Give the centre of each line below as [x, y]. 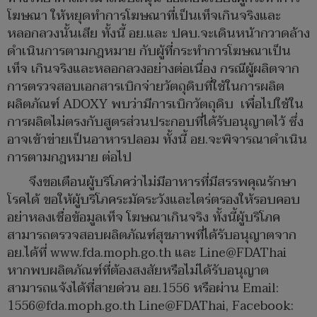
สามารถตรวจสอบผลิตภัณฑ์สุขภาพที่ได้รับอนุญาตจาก [152, 235]
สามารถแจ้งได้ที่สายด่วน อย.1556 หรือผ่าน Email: [143, 288]
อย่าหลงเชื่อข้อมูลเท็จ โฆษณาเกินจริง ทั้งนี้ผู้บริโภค [144, 217]
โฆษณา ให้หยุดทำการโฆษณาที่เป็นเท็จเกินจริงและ [144, 16]
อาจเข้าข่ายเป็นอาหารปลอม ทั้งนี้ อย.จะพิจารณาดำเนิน [157, 139]
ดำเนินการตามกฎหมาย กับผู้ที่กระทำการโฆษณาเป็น [149, 51]
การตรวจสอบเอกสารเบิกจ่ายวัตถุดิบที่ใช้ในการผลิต [146, 86]
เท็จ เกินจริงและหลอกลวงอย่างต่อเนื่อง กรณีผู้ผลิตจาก [153, 69]
